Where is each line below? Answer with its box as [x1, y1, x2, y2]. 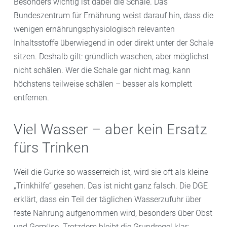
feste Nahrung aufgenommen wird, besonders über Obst [14, 208, 212, 218]
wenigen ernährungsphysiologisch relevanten [14, 24, 175, 34]
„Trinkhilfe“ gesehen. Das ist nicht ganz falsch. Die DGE [14, 180, 208, 191]
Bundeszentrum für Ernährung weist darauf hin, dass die [14, 10, 213, 20]
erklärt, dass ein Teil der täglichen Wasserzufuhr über [14, 194, 201, 204]
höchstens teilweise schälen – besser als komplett [14, 79, 192, 89]
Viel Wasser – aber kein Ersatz [14, 121, 207, 138]
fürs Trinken [14, 139, 89, 156]
